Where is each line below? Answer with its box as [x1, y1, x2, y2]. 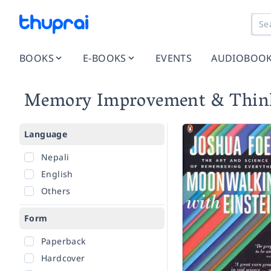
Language [24, 128, 68, 140]
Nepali [41, 151, 70, 163]
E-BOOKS [83, 51, 126, 65]
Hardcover [41, 252, 85, 264]
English [41, 168, 73, 180]
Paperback [41, 235, 86, 247]
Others [41, 185, 71, 197]
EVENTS [155, 51, 192, 65]
